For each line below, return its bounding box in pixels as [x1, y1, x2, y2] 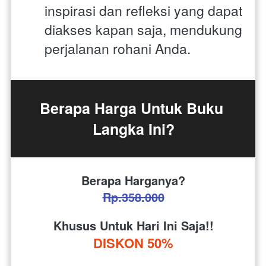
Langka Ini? [92, 118, 175, 140]
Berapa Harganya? [81, 171, 185, 189]
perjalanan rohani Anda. [45, 38, 191, 58]
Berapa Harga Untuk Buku [39, 97, 223, 119]
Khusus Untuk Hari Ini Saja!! [53, 216, 214, 234]
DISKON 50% [93, 233, 173, 252]
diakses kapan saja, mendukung [45, 19, 242, 39]
